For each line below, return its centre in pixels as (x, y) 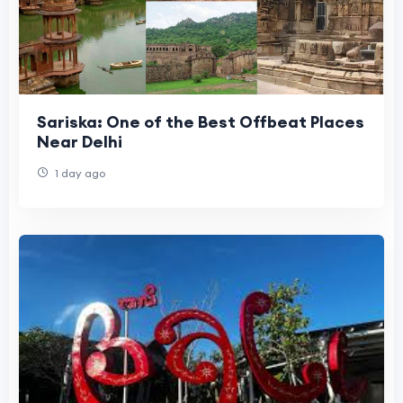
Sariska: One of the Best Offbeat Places (201, 122)
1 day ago (79, 174)
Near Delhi (80, 142)
